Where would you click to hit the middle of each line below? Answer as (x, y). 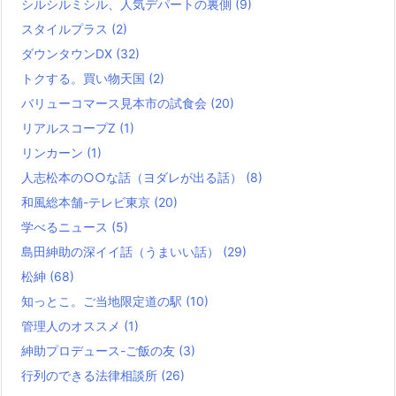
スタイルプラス (66, 29)
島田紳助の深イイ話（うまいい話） (122, 251)
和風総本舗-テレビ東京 (88, 202)
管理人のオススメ (72, 326)
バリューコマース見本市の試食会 (116, 103)
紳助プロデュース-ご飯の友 (100, 350)
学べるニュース (66, 227)
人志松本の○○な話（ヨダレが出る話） (133, 177)
